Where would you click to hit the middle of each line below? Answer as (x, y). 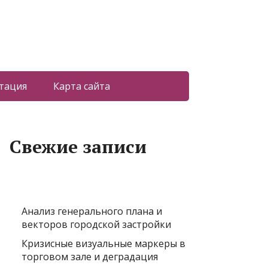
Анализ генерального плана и (92, 211)
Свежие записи (78, 147)
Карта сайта (82, 86)
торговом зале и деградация (90, 257)
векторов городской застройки (96, 224)
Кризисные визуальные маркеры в (103, 243)
